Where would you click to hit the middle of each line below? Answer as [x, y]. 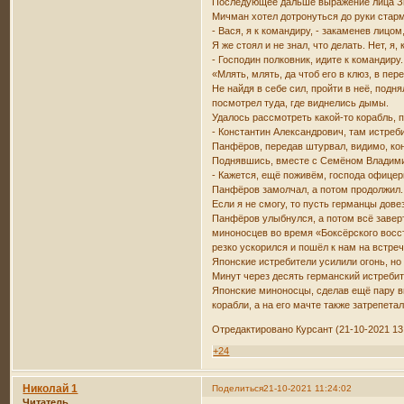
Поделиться [238, 388]
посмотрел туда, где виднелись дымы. [301, 102]
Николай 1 [50, 388]
